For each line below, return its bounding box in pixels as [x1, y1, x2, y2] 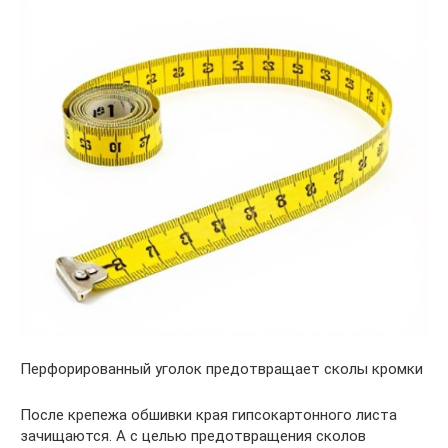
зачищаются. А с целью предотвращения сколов [20, 427, 366, 446]
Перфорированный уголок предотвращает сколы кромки [20, 360, 423, 379]
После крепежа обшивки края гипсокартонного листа [20, 406, 397, 425]
